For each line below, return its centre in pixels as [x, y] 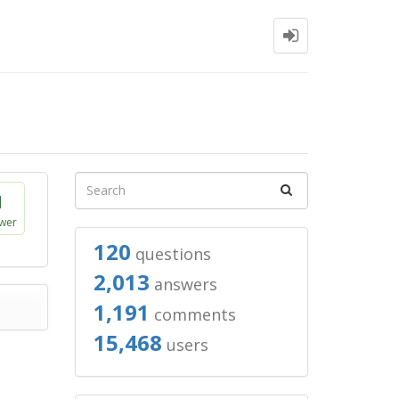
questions [171, 254]
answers [183, 284]
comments [192, 314]
